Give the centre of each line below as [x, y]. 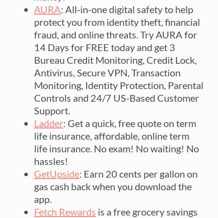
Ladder [49, 123]
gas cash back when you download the [113, 186]
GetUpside [57, 173]
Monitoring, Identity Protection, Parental [119, 85]
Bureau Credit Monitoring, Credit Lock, [115, 60]
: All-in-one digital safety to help [127, 9]
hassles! [51, 161]
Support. [52, 110]
